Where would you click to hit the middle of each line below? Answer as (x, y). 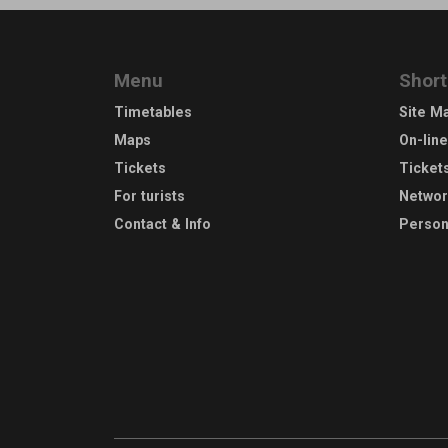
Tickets (140, 167)
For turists (149, 195)
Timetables (153, 111)
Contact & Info (162, 223)
